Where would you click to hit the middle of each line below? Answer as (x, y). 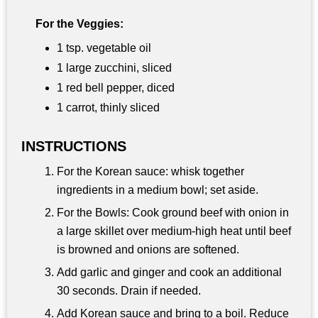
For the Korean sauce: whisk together (150, 171)
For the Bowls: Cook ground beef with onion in (173, 212)
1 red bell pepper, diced (116, 87)
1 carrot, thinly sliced (108, 107)
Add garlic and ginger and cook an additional (169, 272)
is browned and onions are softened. (148, 249)
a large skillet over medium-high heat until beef (174, 231)
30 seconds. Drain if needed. (129, 290)
